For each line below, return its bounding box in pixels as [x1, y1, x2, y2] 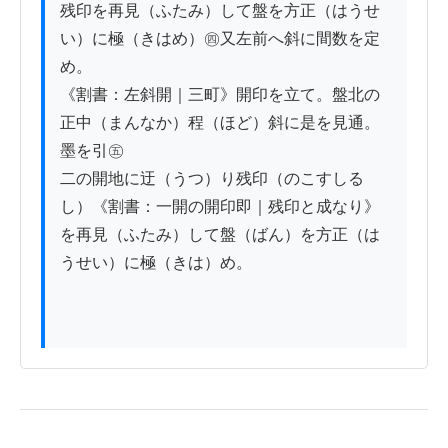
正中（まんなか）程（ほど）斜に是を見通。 [60, 114, 380, 132]
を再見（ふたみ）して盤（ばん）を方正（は [60, 226, 380, 244]
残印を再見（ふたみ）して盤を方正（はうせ [60, 2, 380, 20]
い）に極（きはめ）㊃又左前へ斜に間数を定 [60, 30, 380, 48]
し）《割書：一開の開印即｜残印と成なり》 [60, 198, 380, 216]
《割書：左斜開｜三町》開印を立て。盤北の [60, 86, 380, 104]
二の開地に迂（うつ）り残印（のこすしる [60, 170, 364, 188]
